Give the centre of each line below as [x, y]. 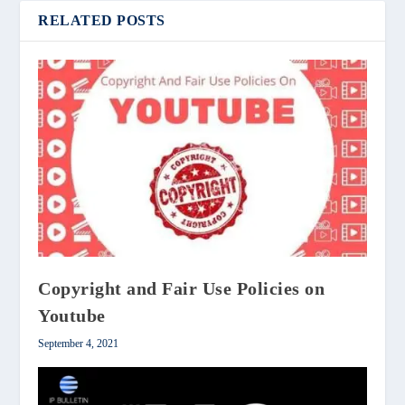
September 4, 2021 [79, 343]
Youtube [72, 315]
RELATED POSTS [102, 20]
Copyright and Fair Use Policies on [182, 288]
